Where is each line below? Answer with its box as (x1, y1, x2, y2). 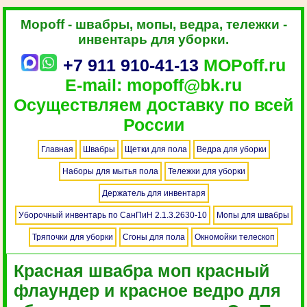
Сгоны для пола (123, 232, 185, 242)
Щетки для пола (124, 145, 187, 154)
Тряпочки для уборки (32, 232, 113, 242)
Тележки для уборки (167, 167, 245, 176)
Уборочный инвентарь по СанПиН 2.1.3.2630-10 (18, 210, 207, 220)
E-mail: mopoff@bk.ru (65, 75, 242, 95)
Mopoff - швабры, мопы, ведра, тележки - (20, 17, 287, 32)
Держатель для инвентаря (101, 188, 206, 198)
